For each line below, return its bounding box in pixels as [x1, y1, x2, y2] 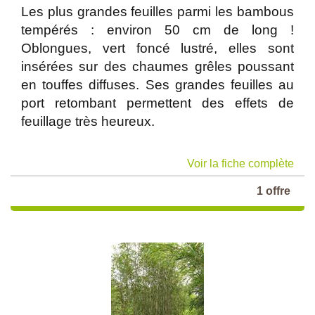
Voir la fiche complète [187, 157, 294, 169]
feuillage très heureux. [21, 114, 155, 129]
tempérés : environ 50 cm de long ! [21, 22, 294, 37]
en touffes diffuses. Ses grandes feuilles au [21, 77, 294, 92]
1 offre [257, 185, 290, 197]
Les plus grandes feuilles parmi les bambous [21, 4, 294, 19]
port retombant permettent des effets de [21, 96, 294, 110]
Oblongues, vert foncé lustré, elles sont [21, 41, 294, 56]
